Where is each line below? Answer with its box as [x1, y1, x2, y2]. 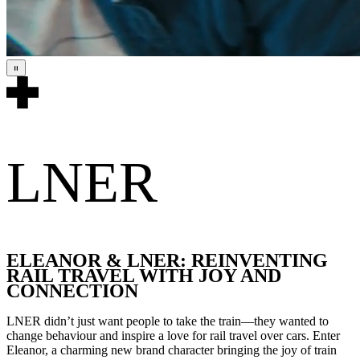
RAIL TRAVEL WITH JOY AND [6, 264, 281, 286]
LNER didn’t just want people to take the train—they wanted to [6, 314, 329, 329]
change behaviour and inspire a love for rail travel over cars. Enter [6, 329, 340, 343]
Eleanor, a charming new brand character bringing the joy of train [6, 343, 337, 358]
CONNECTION [6, 280, 138, 301]
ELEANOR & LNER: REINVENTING [6, 249, 328, 271]
